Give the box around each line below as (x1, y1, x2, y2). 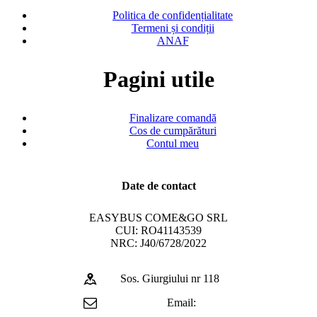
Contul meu (146, 137, 199, 149)
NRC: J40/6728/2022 (110, 236, 207, 249)
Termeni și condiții (131, 22, 214, 35)
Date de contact (121, 180, 196, 192)
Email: (166, 296, 196, 309)
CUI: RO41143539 (115, 224, 202, 236)
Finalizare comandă (129, 111, 217, 124)
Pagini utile (103, 66, 214, 92)
